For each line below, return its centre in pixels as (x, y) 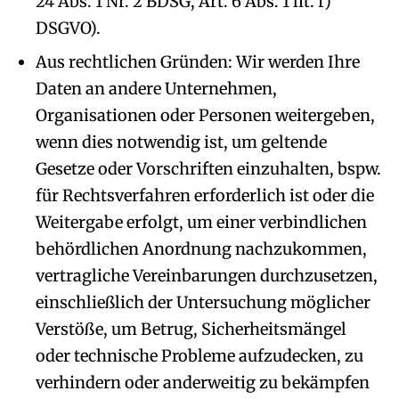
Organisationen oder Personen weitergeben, (205, 115)
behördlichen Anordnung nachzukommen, (201, 249)
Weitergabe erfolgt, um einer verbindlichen (201, 222)
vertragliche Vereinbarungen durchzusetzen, (207, 276)
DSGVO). (68, 28)
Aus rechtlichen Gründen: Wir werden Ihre (198, 62)
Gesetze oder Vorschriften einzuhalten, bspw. (208, 169)
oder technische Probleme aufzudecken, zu (199, 356)
